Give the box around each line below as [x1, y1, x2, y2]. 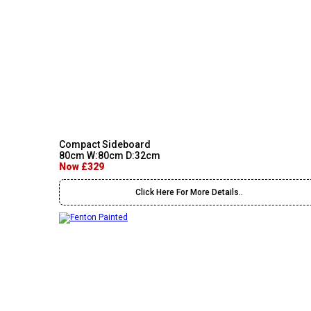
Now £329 [59, 161, 104, 172]
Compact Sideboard [59, 139, 151, 150]
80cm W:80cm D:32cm [59, 150, 160, 161]
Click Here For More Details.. [135, 187, 243, 197]
